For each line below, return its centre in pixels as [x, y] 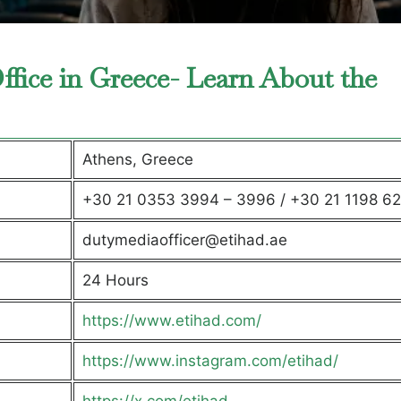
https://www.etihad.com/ [171, 320]
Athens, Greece [137, 159]
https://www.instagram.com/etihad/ [210, 361]
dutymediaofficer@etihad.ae [184, 240]
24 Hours [115, 280]
